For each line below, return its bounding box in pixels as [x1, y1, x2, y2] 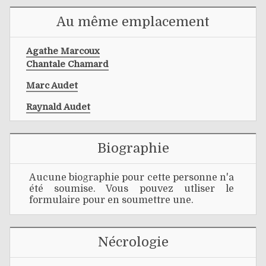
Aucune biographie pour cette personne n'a [29, 172, 234, 183]
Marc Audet [26, 80, 78, 91]
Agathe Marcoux [26, 45, 100, 56]
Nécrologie [97, 235, 169, 250]
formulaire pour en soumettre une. [29, 195, 194, 206]
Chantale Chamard [26, 58, 109, 69]
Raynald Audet [26, 101, 90, 112]
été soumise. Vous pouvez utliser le [29, 183, 234, 195]
